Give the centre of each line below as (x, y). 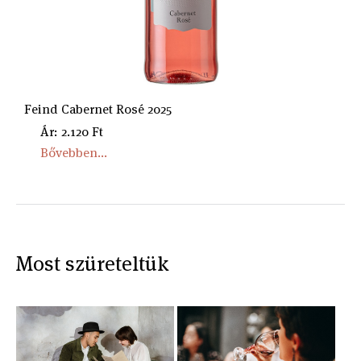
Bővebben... (74, 153)
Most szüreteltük (92, 263)
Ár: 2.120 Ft (72, 132)
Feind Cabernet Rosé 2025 (98, 109)
